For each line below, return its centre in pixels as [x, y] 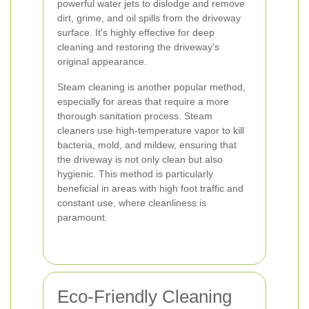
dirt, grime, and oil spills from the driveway [149, 18]
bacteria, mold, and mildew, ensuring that [147, 145]
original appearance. [102, 61]
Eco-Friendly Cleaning [144, 297]
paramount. [82, 217]
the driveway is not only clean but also [140, 159]
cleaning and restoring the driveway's [138, 47]
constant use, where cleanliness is [132, 203]
